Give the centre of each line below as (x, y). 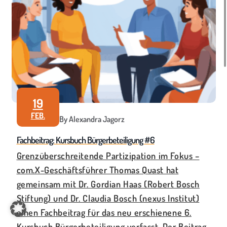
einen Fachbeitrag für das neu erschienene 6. (104, 212)
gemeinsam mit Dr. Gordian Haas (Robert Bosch (108, 184)
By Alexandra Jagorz (92, 119)
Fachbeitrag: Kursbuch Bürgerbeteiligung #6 (85, 140)
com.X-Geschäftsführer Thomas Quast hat (98, 170)
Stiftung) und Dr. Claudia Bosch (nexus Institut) (108, 198)
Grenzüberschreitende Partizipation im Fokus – (108, 156)
